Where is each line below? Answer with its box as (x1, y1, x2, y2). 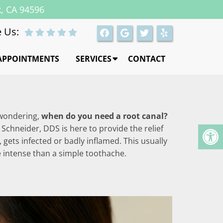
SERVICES (75, 53, 111, 65)
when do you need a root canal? (41, 111, 168, 121)
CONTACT (127, 53, 165, 65)
